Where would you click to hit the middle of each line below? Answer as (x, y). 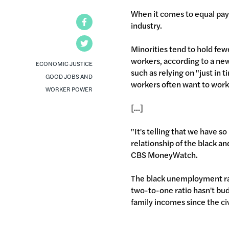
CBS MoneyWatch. (165, 154)
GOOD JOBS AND (69, 76)
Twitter (106, 43)
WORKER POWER (69, 89)
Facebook (110, 21)
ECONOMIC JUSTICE (64, 63)
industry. (147, 25)
